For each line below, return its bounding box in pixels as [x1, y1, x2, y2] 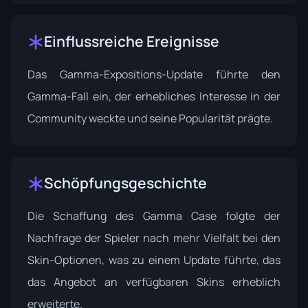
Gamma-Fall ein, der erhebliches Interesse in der [27, 89, 280, 104]
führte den [203, 67, 280, 82]
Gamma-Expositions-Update [60, 67, 203, 82]
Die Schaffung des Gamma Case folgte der [27, 208, 280, 224]
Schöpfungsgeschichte [44, 173, 207, 193]
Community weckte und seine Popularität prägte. [27, 111, 273, 126]
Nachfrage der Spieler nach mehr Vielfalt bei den [27, 230, 280, 246]
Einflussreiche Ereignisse [44, 32, 219, 52]
